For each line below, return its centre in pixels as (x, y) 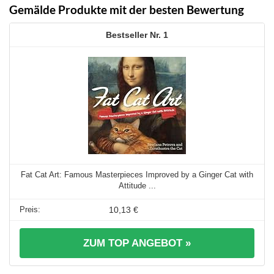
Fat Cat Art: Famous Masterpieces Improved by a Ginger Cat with (137, 175)
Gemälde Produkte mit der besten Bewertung (127, 9)
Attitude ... (137, 186)
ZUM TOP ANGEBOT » (137, 243)
